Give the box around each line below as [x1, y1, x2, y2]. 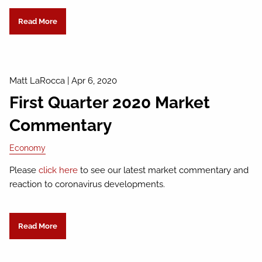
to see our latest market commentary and [78, 164, 249, 175]
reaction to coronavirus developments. [9, 178, 168, 189]
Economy [9, 143, 46, 153]
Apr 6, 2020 [71, 75, 118, 86]
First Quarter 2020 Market [9, 93, 211, 113]
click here [39, 164, 78, 175]
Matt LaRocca [9, 75, 65, 86]
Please [9, 164, 39, 175]
